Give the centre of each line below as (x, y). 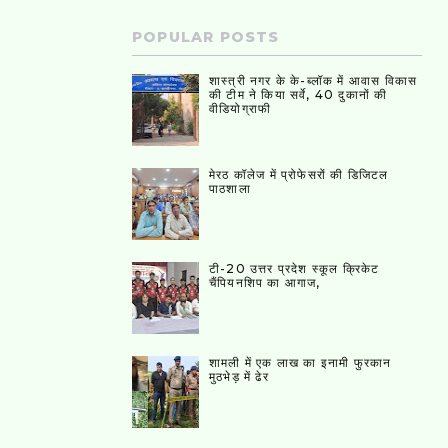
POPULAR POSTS (206, 37)
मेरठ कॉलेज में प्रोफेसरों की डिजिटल (299, 175)
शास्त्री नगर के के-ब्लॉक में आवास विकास (313, 81)
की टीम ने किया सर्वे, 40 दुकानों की (298, 95)
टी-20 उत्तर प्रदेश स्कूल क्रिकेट (294, 268)
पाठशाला (230, 189)
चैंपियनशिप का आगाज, (265, 282)
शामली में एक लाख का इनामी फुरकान (300, 362)
